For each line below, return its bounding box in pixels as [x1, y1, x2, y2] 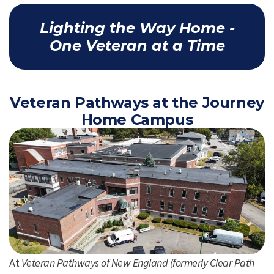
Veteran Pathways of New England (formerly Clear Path [21, 255, 254, 270]
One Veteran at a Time [49, 37, 225, 54]
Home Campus [81, 111, 193, 128]
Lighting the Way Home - [39, 19, 235, 37]
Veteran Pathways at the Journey [10, 94, 264, 111]
